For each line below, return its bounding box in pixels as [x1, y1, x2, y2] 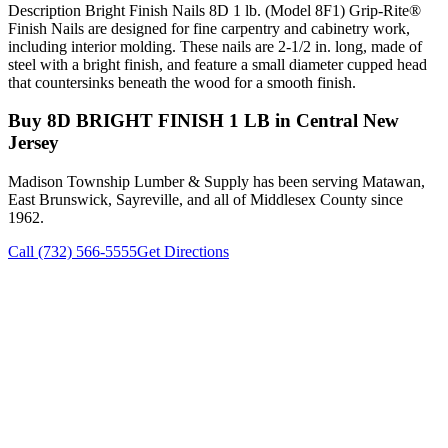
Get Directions [137, 243, 229, 261]
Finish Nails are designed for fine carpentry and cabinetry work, [8, 19, 410, 37]
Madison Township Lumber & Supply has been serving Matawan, [8, 173, 425, 191]
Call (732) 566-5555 [8, 243, 137, 261]
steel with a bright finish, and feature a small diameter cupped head [8, 55, 427, 73]
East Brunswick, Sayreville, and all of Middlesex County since [8, 191, 403, 209]
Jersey [8, 132, 59, 154]
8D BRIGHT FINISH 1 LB [47, 110, 270, 132]
